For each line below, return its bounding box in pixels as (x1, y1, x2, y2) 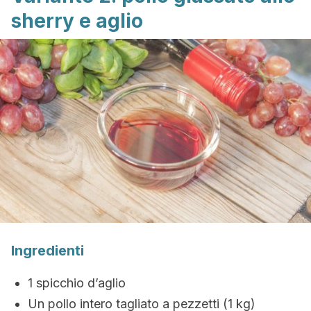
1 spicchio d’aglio (28, 276, 126, 290)
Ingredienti (11, 242, 84, 259)
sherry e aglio (11, 9, 143, 33)
